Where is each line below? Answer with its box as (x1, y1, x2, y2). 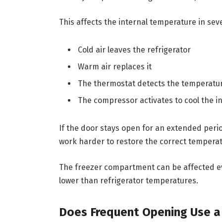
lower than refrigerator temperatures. (58, 175, 198, 185)
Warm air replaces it (77, 62, 152, 72)
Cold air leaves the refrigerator (77, 45, 191, 55)
